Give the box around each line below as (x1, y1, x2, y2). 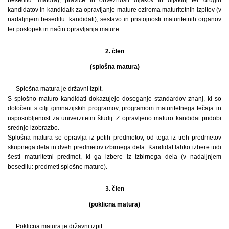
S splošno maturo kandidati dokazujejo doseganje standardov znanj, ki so (8, 95, 221, 103)
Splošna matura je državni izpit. (16, 85, 103, 93)
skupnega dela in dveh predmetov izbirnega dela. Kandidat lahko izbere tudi (8, 144, 221, 151)
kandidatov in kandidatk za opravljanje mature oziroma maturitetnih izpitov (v (8, 6, 221, 14)
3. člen (105, 185, 124, 193)
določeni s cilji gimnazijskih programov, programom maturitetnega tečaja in (8, 105, 221, 112)
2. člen (105, 48, 124, 55)
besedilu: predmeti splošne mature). (8, 163, 107, 171)
